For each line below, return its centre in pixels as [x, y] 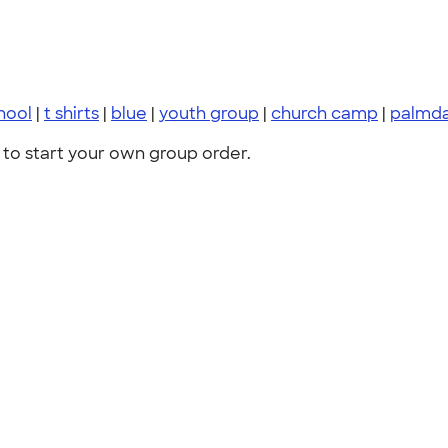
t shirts [71, 113]
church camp [324, 113]
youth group [209, 113]
